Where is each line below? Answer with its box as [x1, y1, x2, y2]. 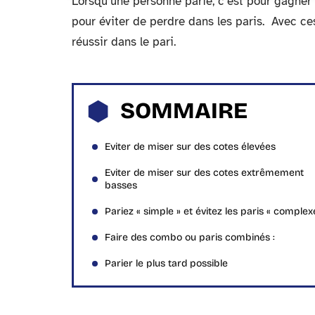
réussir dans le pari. [72, 34, 176, 49]
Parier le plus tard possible [105, 257, 228, 269]
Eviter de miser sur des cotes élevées [105, 141, 276, 153]
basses [105, 179, 137, 191]
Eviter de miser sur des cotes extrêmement [105, 167, 304, 179]
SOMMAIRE [120, 97, 247, 124]
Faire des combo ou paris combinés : [105, 231, 275, 243]
